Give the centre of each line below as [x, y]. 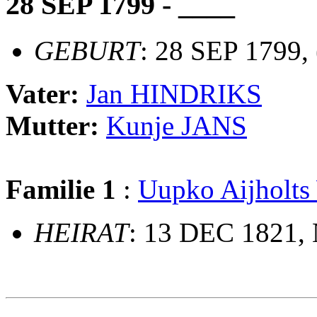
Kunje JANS [177, 125]
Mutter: [56, 125]
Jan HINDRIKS [174, 93]
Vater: [46, 93]
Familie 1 [61, 189]
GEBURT [87, 50]
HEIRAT [81, 232]
